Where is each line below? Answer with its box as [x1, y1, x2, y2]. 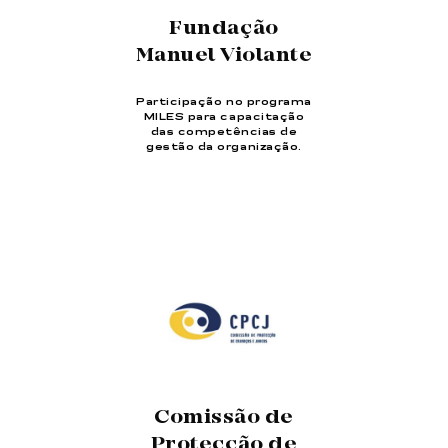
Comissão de [154, 406, 294, 431]
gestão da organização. [146, 141, 302, 152]
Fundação [169, 16, 279, 41]
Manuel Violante [135, 43, 313, 68]
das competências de [150, 126, 298, 137]
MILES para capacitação [143, 111, 305, 122]
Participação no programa [136, 96, 312, 107]
